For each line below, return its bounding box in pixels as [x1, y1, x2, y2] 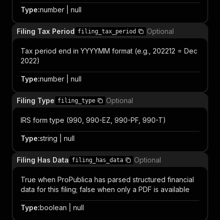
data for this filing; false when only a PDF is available [21, 185, 190, 193]
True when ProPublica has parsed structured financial [21, 175, 194, 184]
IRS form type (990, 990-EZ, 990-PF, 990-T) [21, 116, 166, 124]
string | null [40, 134, 75, 142]
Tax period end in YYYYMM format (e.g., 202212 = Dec [21, 47, 197, 55]
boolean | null [40, 203, 84, 212]
